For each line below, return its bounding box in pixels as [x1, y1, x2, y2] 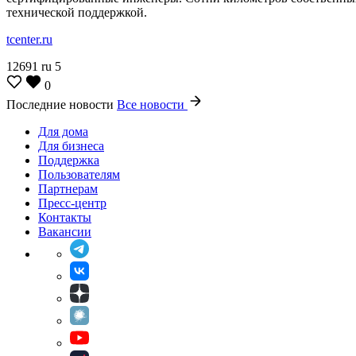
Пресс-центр [38, 196, 106, 211]
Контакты [38, 211, 91, 225]
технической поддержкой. [6, 6, 147, 20]
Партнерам [38, 182, 98, 196]
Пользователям [38, 168, 120, 182]
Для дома [38, 125, 88, 139]
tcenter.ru [6, 33, 52, 47]
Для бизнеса [38, 139, 104, 153]
